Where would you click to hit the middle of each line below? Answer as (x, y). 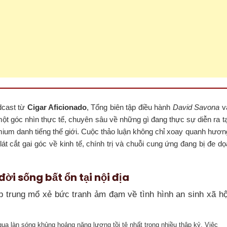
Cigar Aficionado (57, 107)
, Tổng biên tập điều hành (129, 107)
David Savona (196, 107)
